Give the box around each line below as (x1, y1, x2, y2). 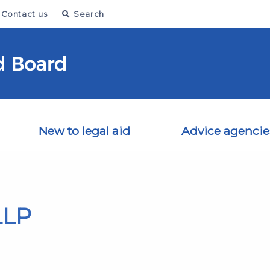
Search (73, 10, 105, 19)
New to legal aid (39, 123, 130, 138)
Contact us (1, 10, 48, 19)
